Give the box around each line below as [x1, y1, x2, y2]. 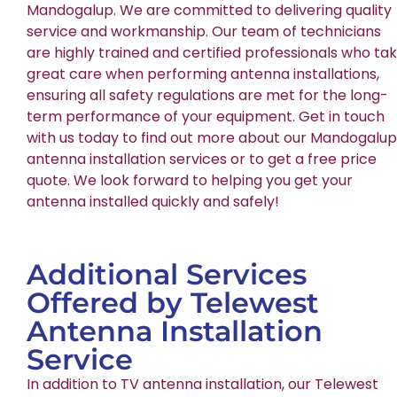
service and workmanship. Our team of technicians [27, 21, 381, 43]
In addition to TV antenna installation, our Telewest [27, 374, 382, 395]
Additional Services [27, 257, 307, 292]
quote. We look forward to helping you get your [27, 170, 353, 191]
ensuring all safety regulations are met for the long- [27, 85, 388, 106]
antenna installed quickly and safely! [27, 191, 279, 213]
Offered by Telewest [27, 285, 319, 321]
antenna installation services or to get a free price [27, 149, 377, 170]
